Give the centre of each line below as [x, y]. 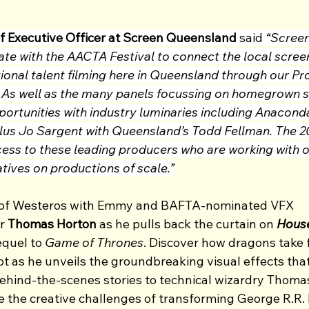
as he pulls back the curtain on [187, 223]
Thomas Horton [52, 223]
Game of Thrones [94, 242]
